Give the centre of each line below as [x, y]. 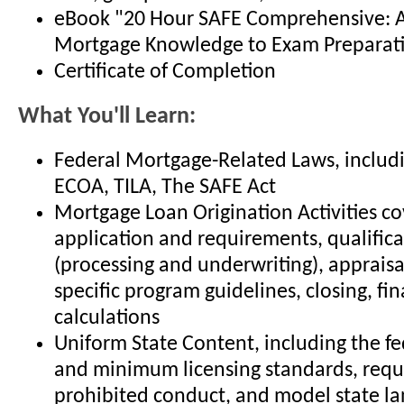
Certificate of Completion [165, 73]
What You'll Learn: [107, 117]
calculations [107, 318]
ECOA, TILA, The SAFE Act [165, 187]
